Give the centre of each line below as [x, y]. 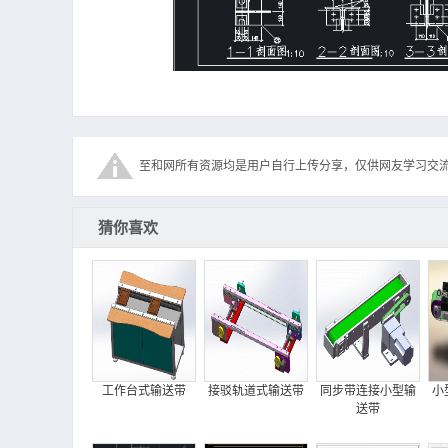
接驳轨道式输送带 [255, 390]
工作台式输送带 [143, 390]
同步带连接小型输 [367, 390]
